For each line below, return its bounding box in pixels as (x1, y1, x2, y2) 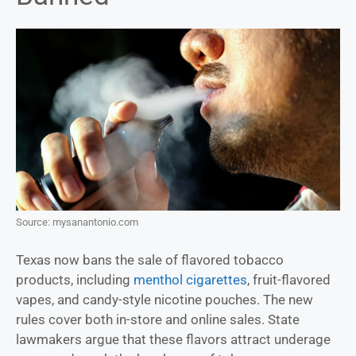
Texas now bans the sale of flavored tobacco (16, 251, 284, 268)
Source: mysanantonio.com (16, 216, 138, 229)
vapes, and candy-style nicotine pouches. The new (16, 291, 313, 308)
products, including (16, 271, 133, 288)
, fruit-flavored (247, 271, 331, 288)
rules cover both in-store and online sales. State (16, 311, 300, 327)
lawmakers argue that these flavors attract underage (16, 331, 331, 347)
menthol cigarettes (133, 271, 247, 288)
